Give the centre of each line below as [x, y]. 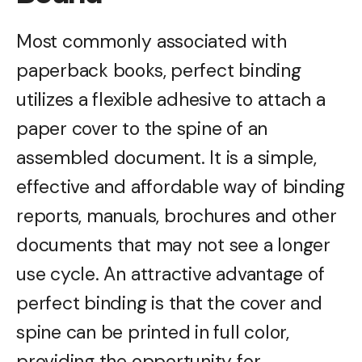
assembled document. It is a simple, [166, 158]
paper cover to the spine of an [142, 128]
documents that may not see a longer [173, 245]
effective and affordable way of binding [181, 187]
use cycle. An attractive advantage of [170, 274]
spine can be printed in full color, [153, 332]
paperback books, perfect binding [159, 70]
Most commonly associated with [152, 41]
